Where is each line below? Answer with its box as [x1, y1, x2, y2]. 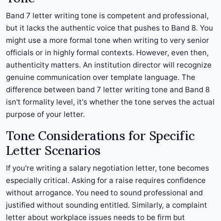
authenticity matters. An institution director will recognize [6, 60, 212, 70]
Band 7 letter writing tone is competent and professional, [6, 11, 209, 21]
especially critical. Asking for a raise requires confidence [6, 176, 206, 185]
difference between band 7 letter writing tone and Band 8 [6, 85, 210, 95]
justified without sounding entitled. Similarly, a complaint [6, 200, 207, 210]
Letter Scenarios [6, 143, 101, 159]
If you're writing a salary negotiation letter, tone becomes [6, 163, 209, 173]
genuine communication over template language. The [6, 73, 195, 82]
